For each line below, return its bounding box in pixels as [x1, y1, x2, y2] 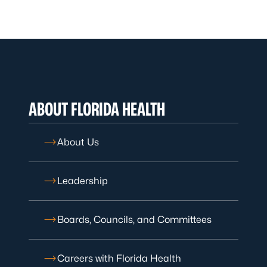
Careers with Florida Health [57, 253, 181, 264]
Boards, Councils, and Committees [57, 214, 212, 225]
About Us [57, 136, 99, 148]
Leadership [57, 175, 108, 187]
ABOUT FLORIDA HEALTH [29, 98, 165, 120]
